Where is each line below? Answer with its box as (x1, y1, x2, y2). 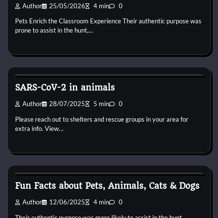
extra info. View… (15, 125, 63, 133)
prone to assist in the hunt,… (15, 26, 93, 35)
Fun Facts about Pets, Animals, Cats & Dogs (15, 181, 200, 191)
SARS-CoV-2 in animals (15, 83, 115, 93)
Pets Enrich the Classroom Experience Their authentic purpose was (15, 17, 201, 25)
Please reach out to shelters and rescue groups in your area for (15, 115, 188, 124)
